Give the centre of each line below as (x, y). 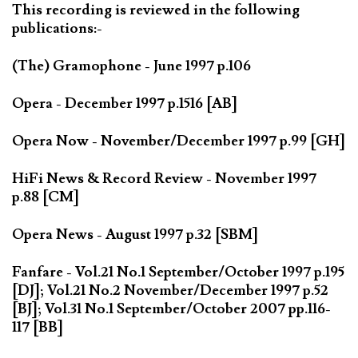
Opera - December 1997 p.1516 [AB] (125, 103)
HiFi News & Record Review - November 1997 (164, 178)
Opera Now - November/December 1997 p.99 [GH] (179, 141)
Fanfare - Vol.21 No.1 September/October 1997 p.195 (178, 272)
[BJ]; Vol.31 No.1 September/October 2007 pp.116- (171, 308)
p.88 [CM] (46, 197)
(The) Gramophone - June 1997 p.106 (131, 66)
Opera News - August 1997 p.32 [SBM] (135, 234)
